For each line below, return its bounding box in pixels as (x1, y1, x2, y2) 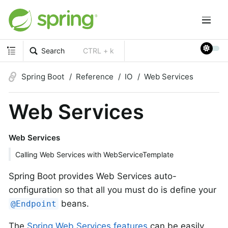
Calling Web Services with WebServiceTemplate (15, 150, 174, 159)
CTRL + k (83, 46, 115, 55)
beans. (59, 198, 90, 209)
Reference (76, 71, 113, 81)
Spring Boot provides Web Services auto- (9, 170, 177, 181)
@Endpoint (11, 198, 57, 209)
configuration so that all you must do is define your (9, 184, 216, 195)
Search (41, 46, 65, 55)
